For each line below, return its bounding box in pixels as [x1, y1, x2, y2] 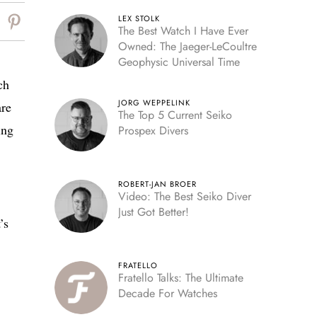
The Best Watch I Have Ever [117, 23, 248, 39]
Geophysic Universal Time [117, 54, 240, 70]
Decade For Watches [117, 285, 217, 301]
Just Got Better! [117, 204, 189, 220]
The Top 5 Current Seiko [117, 107, 232, 123]
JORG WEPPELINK [117, 97, 190, 108]
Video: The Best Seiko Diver [117, 188, 251, 204]
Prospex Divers [117, 122, 188, 139]
